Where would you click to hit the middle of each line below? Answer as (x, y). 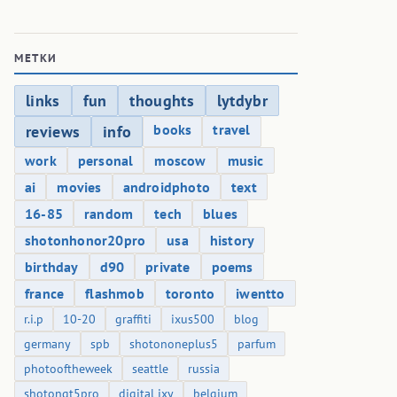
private (168, 267)
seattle (150, 369)
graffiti (133, 319)
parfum (257, 344)
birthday (52, 267)
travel (232, 130)
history (232, 241)
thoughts (162, 101)
